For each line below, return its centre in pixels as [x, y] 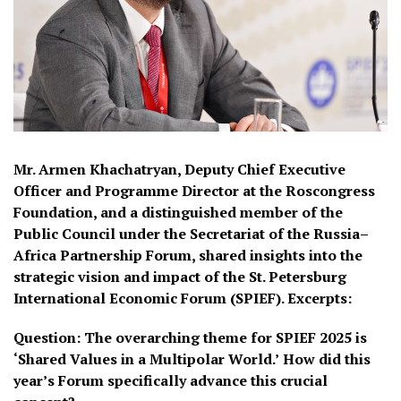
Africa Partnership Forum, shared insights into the [188, 255]
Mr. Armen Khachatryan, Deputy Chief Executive [179, 169]
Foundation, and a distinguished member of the [178, 212]
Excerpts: [320, 298]
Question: [47, 337]
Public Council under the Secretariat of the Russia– [191, 233]
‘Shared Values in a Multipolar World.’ [146, 358]
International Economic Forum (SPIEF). [150, 298]
